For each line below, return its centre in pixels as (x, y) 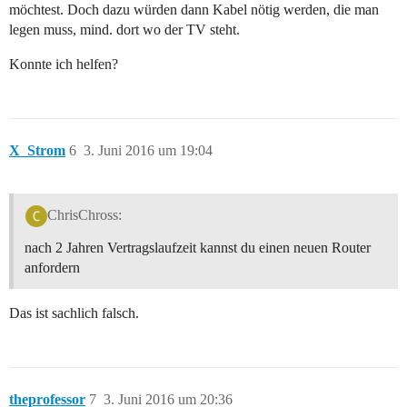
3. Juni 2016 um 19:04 (148, 150)
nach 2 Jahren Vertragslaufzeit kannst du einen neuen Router (198, 247)
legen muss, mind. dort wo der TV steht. (124, 29)
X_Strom (37, 150)
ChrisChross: (84, 214)
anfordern (52, 267)
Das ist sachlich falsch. (74, 313)
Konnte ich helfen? (64, 64)
